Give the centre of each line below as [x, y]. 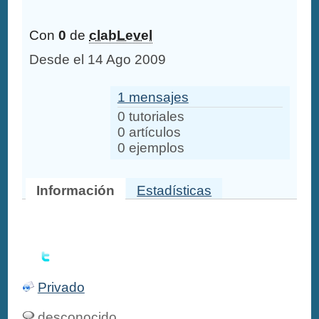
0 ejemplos [151, 147]
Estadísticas [174, 190]
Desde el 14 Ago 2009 [98, 60]
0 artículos [149, 132]
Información [76, 190]
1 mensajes [153, 97]
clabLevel [121, 36]
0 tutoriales [151, 116]
